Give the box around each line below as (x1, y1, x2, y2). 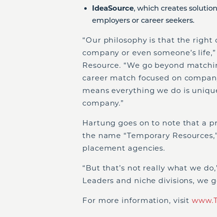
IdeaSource (92, 3, 134, 13)
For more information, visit (82, 195, 192, 205)
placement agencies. (82, 143, 166, 153)
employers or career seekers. (92, 15, 194, 25)
